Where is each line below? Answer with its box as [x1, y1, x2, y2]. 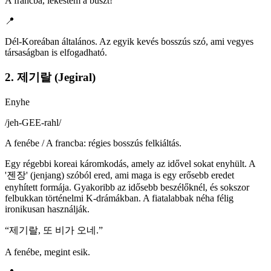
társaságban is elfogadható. [5, 47, 107, 58]
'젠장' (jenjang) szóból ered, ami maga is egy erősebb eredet [5, 169, 234, 180]
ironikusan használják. [5, 203, 90, 214]
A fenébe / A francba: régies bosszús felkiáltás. [5, 137, 181, 148]
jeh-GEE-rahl [7, 117, 59, 128]
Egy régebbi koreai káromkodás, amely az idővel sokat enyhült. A [5, 158, 255, 169]
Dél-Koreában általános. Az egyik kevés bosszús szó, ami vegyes [5, 36, 253, 47]
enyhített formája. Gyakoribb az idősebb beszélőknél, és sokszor [5, 181, 249, 192]
